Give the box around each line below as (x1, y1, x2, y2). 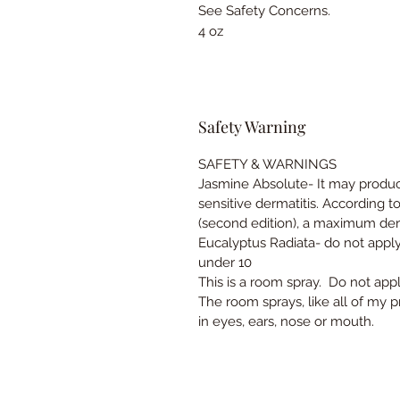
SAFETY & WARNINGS (198, 156, 337, 172)
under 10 (198, 254, 252, 271)
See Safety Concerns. (198, 3, 330, 19)
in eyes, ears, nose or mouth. (198, 313, 374, 329)
